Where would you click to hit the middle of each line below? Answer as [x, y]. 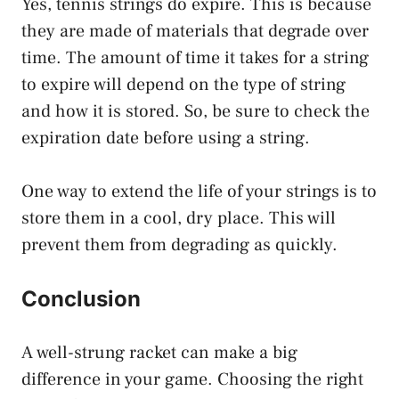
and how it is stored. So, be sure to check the [195, 111]
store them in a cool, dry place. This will [179, 218]
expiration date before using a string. [166, 138]
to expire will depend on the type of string [183, 84]
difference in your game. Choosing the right [192, 379]
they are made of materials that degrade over [195, 31]
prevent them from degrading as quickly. [179, 244]
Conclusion [81, 298]
